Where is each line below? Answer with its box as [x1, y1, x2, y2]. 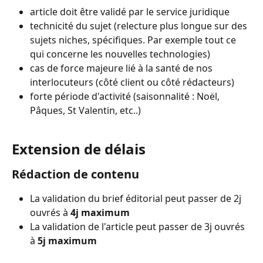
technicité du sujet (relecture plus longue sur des [30, 19, 249, 33]
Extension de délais [12, 139, 146, 159]
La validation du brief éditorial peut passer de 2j [30, 191, 244, 205]
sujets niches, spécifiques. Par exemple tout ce [30, 33, 238, 47]
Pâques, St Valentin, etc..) [30, 104, 141, 117]
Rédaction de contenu [12, 166, 139, 182]
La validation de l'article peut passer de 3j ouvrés [30, 220, 247, 233]
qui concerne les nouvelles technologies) [30, 48, 213, 61]
